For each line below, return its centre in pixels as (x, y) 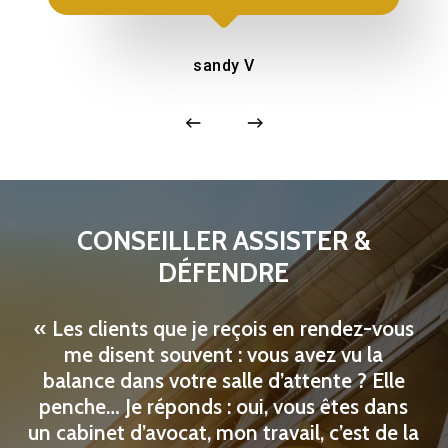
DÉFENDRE (224, 273)
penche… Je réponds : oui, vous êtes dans (224, 407)
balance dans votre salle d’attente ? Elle (223, 381)
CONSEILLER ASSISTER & (223, 241)
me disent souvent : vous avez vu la (224, 355)
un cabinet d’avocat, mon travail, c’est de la (224, 433)
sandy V (224, 65)
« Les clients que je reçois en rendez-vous (223, 329)
